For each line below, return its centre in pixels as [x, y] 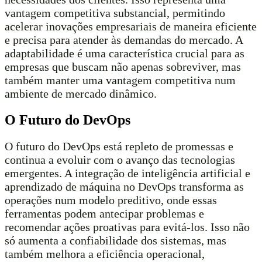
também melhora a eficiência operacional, [105, 254]
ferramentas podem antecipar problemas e [104, 213]
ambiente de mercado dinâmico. [81, 93]
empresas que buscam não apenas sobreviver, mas [123, 66]
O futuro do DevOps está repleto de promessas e [119, 146]
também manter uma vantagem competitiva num [120, 80]
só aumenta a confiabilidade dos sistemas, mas [116, 240]
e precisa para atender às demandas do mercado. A [124, 39]
